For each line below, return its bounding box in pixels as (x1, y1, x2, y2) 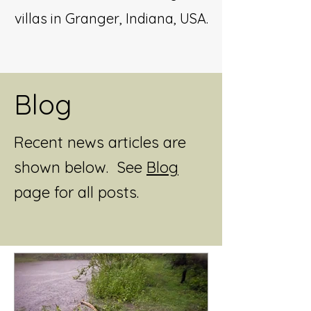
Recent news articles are (14, 133, 186, 152)
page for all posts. (14, 183, 139, 202)
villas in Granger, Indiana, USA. (14, 10, 208, 27)
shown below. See (14, 158, 146, 177)
